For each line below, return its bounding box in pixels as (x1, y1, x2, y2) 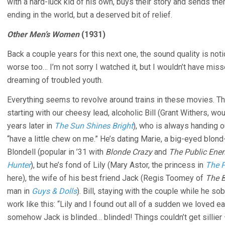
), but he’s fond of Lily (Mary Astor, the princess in (31, 160, 205, 170)
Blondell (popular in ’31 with (7, 147, 105, 157)
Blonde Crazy (105, 147, 152, 157)
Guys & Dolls (32, 186, 77, 196)
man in (7, 186, 32, 196)
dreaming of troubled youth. (7, 75, 103, 85)
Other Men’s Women (7, 30, 79, 39)
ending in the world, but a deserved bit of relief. (7, 10, 172, 20)
